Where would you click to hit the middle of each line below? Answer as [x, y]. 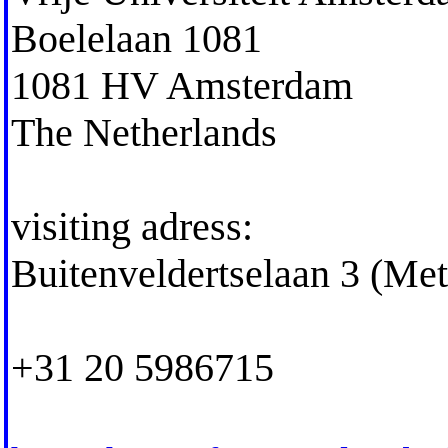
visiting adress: [131, 226]
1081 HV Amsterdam [181, 85]
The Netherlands [143, 132]
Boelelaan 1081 [136, 38]
